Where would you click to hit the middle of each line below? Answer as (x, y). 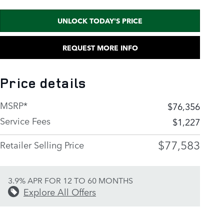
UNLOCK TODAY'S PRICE (100, 21)
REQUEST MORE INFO (100, 47)
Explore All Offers (60, 191)
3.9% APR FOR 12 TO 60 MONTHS (70, 180)
